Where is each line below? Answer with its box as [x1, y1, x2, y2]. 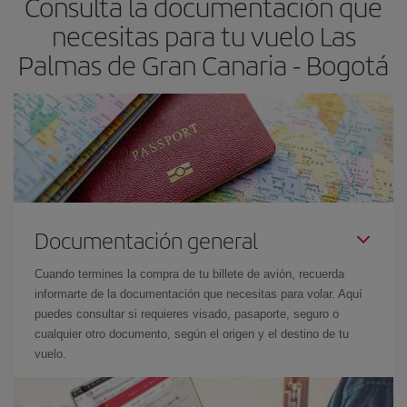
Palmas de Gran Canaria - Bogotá [18, 45, 389, 84]
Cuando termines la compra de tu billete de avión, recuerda [35, 267, 344, 281]
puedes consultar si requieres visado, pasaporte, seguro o [35, 307, 339, 321]
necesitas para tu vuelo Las [51, 16, 356, 55]
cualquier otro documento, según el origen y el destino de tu [35, 327, 349, 341]
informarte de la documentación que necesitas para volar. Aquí [35, 287, 362, 301]
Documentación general [35, 224, 258, 255]
